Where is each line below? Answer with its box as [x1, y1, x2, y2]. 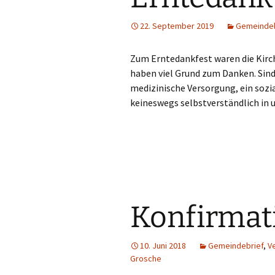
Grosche [130, 253, 161, 264]
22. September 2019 [140, 20, 214, 31]
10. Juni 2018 [140, 240, 186, 251]
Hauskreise [220, 12, 263, 24]
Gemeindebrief [208, 240, 263, 251]
